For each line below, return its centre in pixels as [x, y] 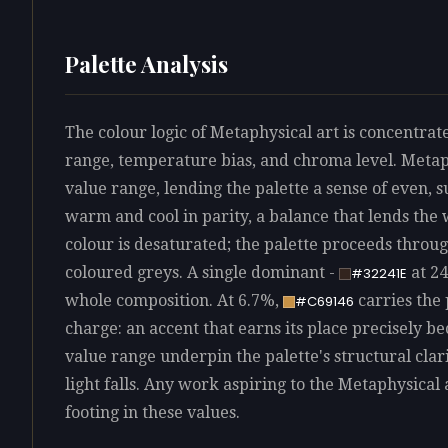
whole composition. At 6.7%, [174, 300]
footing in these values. [152, 412]
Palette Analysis [146, 63]
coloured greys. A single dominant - [202, 272]
